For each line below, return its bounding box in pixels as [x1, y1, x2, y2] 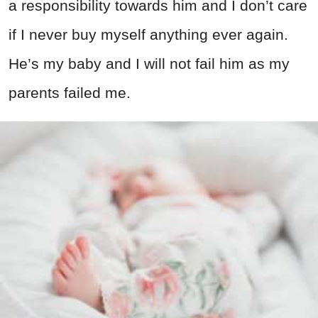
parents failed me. [9, 84, 131, 101]
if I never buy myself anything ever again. [9, 26, 288, 43]
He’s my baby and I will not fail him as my [9, 55, 290, 72]
